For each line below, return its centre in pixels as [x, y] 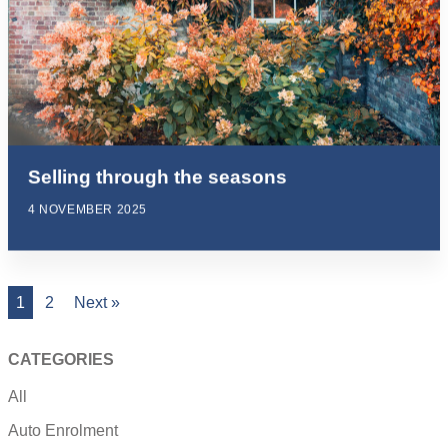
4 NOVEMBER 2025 [87, 209]
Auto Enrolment [63, 431]
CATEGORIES [61, 360]
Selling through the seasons [157, 177]
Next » [97, 302]
